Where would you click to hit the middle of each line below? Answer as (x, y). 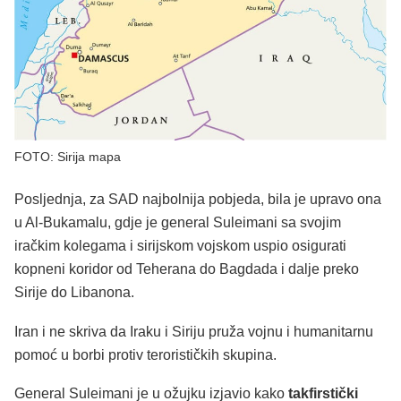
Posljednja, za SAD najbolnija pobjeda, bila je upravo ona (198, 200)
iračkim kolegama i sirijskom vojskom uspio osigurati (180, 246)
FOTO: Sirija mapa (68, 158)
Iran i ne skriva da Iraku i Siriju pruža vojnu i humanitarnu (194, 331)
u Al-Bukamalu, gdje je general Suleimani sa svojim (178, 223)
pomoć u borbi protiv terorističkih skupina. (145, 354)
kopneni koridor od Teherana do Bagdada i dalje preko (187, 269)
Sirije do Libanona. (74, 293)
